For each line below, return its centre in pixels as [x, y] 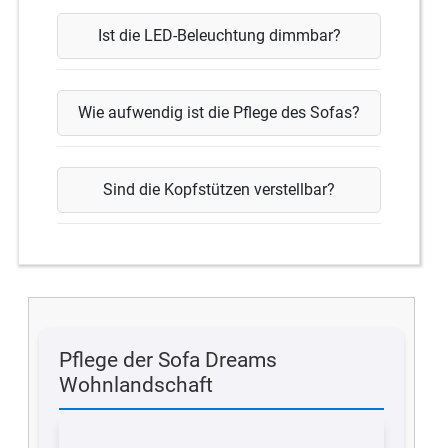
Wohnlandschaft [136, 385]
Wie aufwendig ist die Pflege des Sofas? [219, 112]
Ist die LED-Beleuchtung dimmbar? [219, 35]
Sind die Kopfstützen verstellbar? [219, 189]
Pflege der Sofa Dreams [168, 360]
